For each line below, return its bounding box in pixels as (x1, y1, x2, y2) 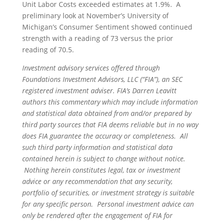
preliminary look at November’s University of (22, 10, 169, 20)
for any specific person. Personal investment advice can (22, 199, 194, 209)
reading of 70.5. (22, 44, 74, 54)
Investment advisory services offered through (22, 63, 160, 73)
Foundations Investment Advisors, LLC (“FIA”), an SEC (22, 74, 183, 84)
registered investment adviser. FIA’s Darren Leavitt (22, 85, 177, 95)
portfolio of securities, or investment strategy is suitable (22, 187, 194, 197)
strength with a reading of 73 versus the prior (22, 33, 173, 43)
